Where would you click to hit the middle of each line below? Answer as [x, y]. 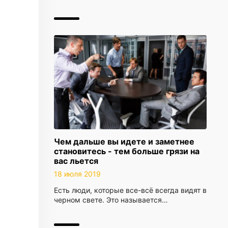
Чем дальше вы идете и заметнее [124, 141]
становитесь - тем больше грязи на [127, 151]
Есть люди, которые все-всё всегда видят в [130, 190]
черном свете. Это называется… [111, 200]
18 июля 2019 [77, 174]
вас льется [76, 161]
